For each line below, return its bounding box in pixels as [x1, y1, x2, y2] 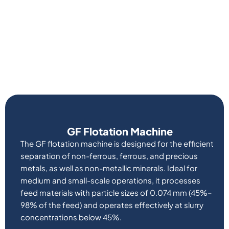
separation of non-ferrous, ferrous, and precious [20, 150, 198, 161]
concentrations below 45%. [20, 212, 122, 222]
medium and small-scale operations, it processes [20, 175, 200, 185]
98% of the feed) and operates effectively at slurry [20, 199, 203, 210]
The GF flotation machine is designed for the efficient [20, 138, 214, 148]
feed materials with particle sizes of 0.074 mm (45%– [20, 187, 212, 197]
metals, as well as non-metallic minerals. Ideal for [20, 163, 197, 173]
